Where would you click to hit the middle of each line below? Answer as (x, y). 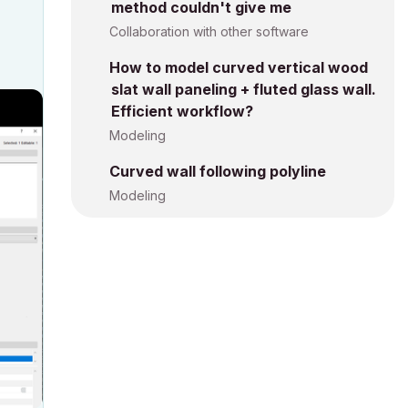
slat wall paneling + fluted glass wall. (244, 89)
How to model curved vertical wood (239, 67)
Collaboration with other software (209, 31)
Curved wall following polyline (218, 171)
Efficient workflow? (182, 111)
